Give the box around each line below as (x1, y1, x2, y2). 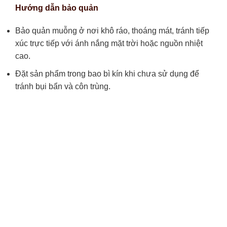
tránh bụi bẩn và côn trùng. (15, 82, 110, 91)
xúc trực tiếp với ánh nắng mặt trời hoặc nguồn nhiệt (15, 39, 203, 48)
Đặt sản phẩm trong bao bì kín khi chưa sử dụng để (15, 69, 199, 79)
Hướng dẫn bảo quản (15, 3, 98, 12)
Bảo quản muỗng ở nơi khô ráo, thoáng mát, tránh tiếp (15, 26, 209, 35)
